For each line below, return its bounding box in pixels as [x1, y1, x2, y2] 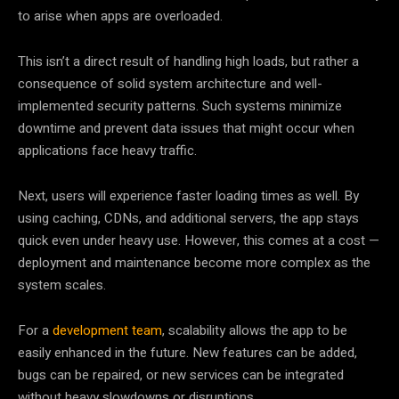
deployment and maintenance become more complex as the [18, 252, 370, 273]
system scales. [18, 274, 106, 295]
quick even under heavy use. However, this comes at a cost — [18, 230, 379, 250]
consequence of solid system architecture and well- [18, 73, 322, 94]
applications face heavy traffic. [18, 140, 197, 160]
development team [53, 320, 162, 340]
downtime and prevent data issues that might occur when [18, 118, 354, 138]
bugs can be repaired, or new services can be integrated [18, 364, 344, 385]
